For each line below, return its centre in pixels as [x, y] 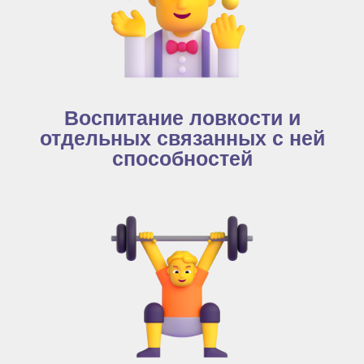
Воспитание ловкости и [182, 118]
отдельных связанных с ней [182, 138]
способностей [182, 158]
